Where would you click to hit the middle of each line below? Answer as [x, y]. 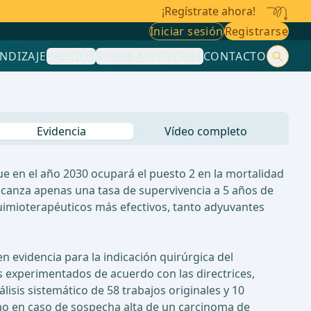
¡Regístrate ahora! [209, 11]
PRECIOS [71, 56]
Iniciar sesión [186, 31]
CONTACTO [235, 56]
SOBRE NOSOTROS [150, 56]
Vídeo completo [205, 132]
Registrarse [256, 31]
